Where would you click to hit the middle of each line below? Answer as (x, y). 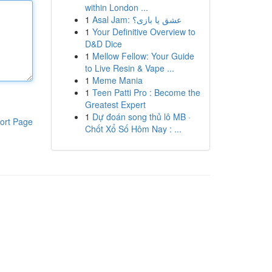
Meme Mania (117, 80)
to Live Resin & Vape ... (129, 68)
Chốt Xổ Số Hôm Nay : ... (133, 129)
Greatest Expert (115, 104)
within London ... (116, 7)
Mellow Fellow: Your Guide (143, 56)
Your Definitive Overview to (144, 32)
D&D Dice (103, 44)
